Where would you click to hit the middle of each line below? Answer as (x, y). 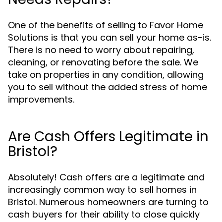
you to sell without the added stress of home (108, 87)
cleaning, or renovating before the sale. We (103, 62)
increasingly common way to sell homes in (102, 190)
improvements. (41, 99)
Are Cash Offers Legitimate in (108, 137)
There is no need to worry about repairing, (101, 50)
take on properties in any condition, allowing (106, 75)
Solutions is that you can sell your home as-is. (110, 37)
